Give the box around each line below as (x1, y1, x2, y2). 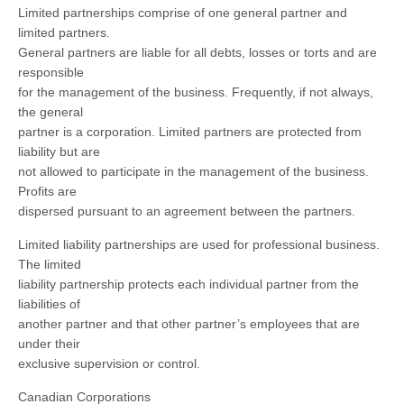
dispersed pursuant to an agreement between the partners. (18, 204, 355, 218)
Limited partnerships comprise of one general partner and (18, 5, 347, 20)
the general (18, 105, 83, 119)
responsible (18, 65, 84, 79)
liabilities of (18, 297, 80, 311)
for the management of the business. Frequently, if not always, (18, 85, 373, 99)
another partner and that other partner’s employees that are (18, 317, 360, 331)
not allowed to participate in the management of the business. (18, 164, 369, 179)
